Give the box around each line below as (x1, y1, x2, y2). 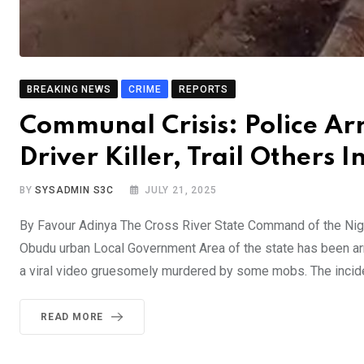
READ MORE (41, 311, 104, 323)
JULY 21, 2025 (145, 184, 217, 197)
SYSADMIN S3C (35, 184, 115, 197)
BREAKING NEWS (27, 84, 111, 96)
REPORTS (179, 84, 229, 96)
